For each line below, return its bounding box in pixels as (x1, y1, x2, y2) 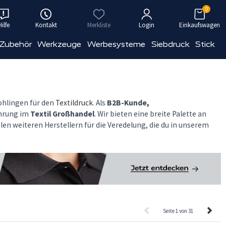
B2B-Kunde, (107, 98, 149, 107)
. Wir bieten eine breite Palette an (94, 109, 206, 119)
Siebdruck (151, 39, 190, 49)
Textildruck (55, 98, 93, 107)
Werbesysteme (87, 39, 146, 49)
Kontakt (35, 21, 57, 29)
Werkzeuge (37, 39, 82, 49)
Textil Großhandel (30, 109, 94, 119)
